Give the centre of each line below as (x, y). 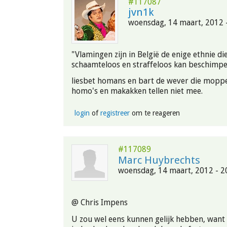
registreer (115, 113)
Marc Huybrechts (159, 160)
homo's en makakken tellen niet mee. (137, 91)
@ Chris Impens (100, 203)
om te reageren (155, 113)
